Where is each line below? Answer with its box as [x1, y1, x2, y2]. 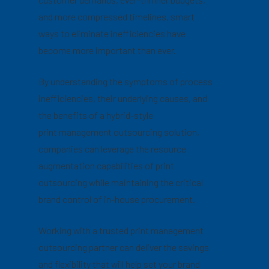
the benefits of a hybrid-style [38, 109, 154, 121]
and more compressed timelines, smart [38, 10, 195, 22]
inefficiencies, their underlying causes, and [38, 92, 208, 104]
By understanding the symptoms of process [38, 75, 213, 87]
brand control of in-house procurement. [38, 193, 196, 205]
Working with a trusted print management [38, 224, 204, 236]
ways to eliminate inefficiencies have [38, 27, 186, 39]
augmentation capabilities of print [38, 159, 175, 171]
